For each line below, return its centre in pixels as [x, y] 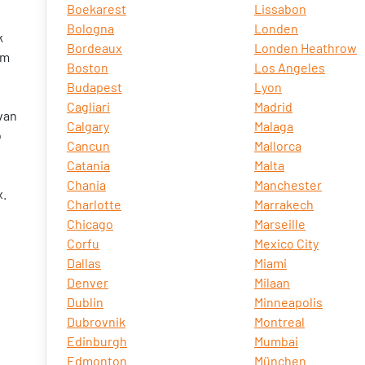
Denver [88, 282]
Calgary [88, 126]
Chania [86, 185]
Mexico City [286, 243]
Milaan [272, 282]
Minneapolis [288, 302]
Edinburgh [97, 341]
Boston [88, 67]
